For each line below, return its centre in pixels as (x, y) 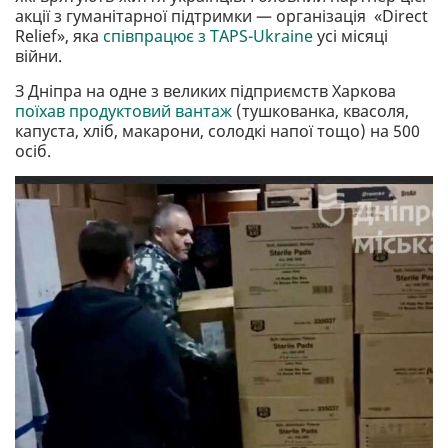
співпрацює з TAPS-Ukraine (208, 36)
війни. (38, 56)
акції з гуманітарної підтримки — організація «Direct (221, 16)
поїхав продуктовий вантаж (123, 111)
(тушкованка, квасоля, (320, 111)
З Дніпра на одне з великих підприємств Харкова (205, 91)
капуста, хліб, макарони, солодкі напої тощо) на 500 (217, 131)
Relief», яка (59, 36)
